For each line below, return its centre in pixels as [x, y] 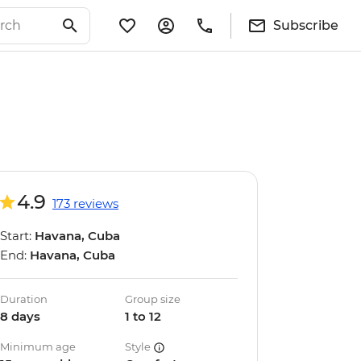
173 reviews [85, 203]
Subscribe [306, 25]
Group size [153, 299]
